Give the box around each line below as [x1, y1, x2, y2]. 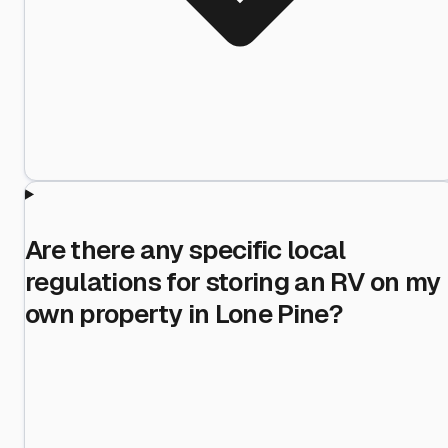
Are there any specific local [25, 232, 346, 267]
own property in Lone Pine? [25, 296, 344, 331]
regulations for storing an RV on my [25, 264, 441, 299]
